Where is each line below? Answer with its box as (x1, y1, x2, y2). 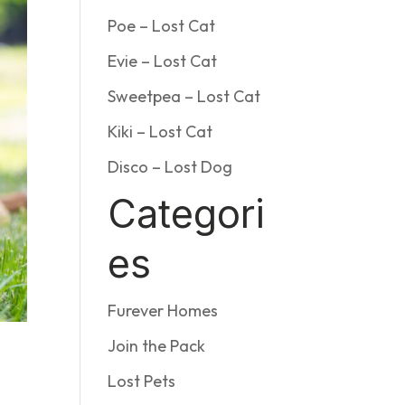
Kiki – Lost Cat (108, 121, 213, 142)
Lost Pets (108, 371, 176, 391)
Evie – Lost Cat (108, 51, 218, 71)
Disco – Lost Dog (108, 156, 233, 177)
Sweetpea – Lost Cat (108, 86, 261, 107)
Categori (108, 190, 266, 237)
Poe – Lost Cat (108, 15, 216, 36)
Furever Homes (108, 300, 219, 321)
